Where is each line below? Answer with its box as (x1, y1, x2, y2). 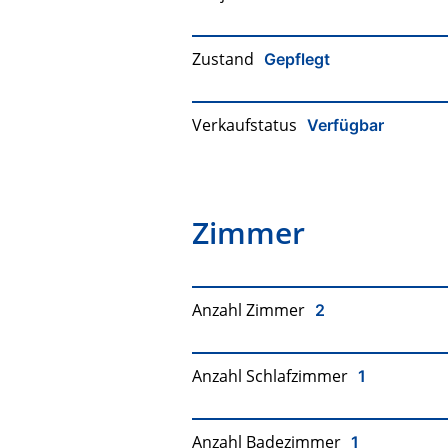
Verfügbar (307, 114, 384, 135)
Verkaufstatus (192, 114, 297, 137)
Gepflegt (264, 48, 330, 69)
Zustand (192, 48, 254, 71)
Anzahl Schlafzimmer (192, 365, 348, 388)
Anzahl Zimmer (192, 299, 305, 322)
